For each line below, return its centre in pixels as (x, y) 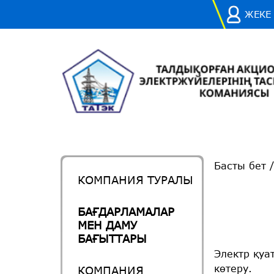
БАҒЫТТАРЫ (112, 239)
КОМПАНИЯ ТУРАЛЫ (135, 180)
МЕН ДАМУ (107, 225)
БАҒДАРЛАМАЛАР (126, 212)
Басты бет (240, 165)
